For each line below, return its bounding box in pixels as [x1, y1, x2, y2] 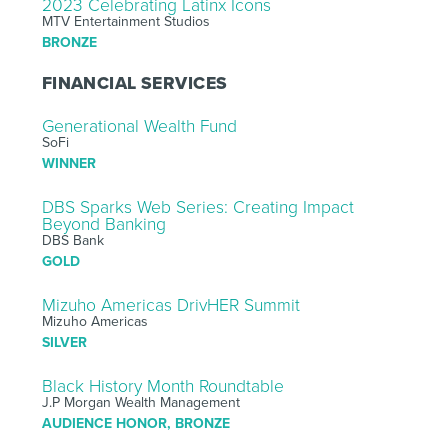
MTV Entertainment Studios [41, 12, 210, 30]
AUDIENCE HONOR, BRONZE [41, 414, 230, 432]
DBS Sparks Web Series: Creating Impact [41, 196, 354, 218]
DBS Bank [41, 231, 104, 249]
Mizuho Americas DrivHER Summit [41, 294, 300, 316]
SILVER [41, 333, 87, 351]
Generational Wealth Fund [41, 115, 237, 137]
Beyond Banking [41, 213, 166, 235]
